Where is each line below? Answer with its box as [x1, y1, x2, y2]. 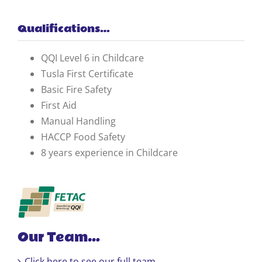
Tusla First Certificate [41, 67, 133, 80]
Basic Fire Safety [41, 82, 112, 96]
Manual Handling [41, 114, 116, 127]
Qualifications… [18, 20, 110, 37]
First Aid [41, 98, 77, 112]
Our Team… [18, 227, 100, 247]
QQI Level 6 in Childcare [41, 51, 144, 64]
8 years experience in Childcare [41, 146, 178, 159]
